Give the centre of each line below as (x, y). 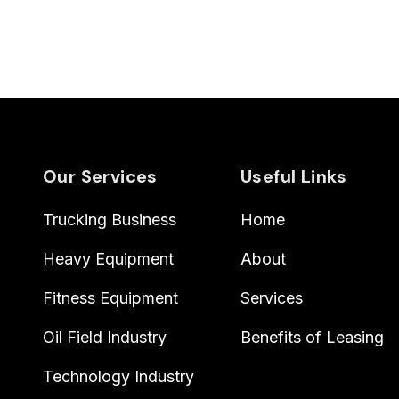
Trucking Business (110, 220)
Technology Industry (118, 376)
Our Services (100, 176)
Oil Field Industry (105, 337)
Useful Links (294, 176)
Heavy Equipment (108, 259)
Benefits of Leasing (312, 337)
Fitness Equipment (110, 298)
